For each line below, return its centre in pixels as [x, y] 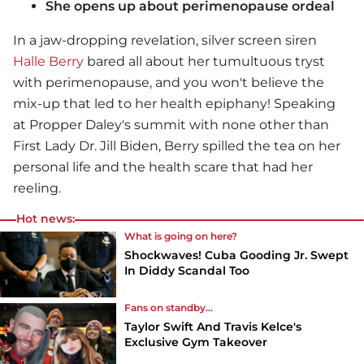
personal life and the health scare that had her [163, 167]
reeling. [37, 188]
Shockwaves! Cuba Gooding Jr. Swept [237, 256]
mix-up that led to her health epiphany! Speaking [174, 104]
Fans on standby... [169, 307]
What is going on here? [181, 236]
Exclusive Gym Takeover [196, 342]
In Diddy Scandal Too [187, 271]
